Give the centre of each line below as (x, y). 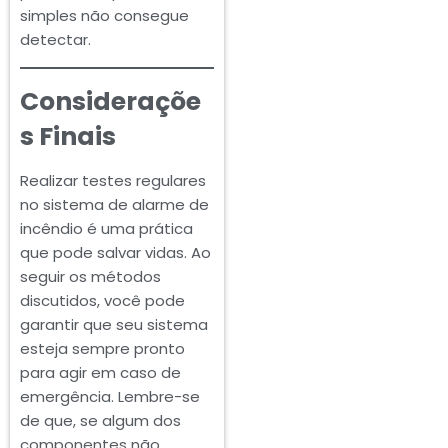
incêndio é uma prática (106, 229)
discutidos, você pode (102, 301)
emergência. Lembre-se (110, 397)
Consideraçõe (110, 102)
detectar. (55, 40)
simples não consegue (104, 16)
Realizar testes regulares (113, 181)
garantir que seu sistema (114, 325)
